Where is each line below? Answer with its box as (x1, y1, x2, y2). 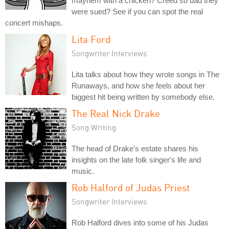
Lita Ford (72, 33, 110, 45)
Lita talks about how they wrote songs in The (72, 70, 219, 79)
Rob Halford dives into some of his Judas (72, 218, 209, 227)
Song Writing (72, 122, 116, 132)
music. (72, 166, 94, 175)
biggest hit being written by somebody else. (72, 92, 215, 101)
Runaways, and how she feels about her (72, 81, 205, 90)
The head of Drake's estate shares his (72, 144, 198, 153)
